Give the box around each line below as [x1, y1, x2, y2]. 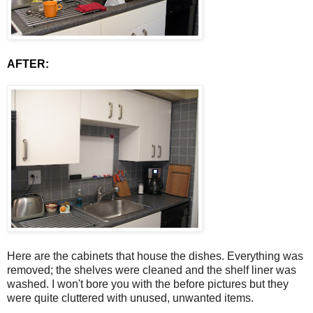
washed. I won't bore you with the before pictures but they [7, 277, 289, 290]
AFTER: [7, 57, 49, 70]
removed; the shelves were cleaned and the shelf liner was [7, 263, 296, 276]
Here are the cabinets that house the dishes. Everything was [7, 249, 303, 262]
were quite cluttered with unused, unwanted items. [7, 291, 254, 304]
